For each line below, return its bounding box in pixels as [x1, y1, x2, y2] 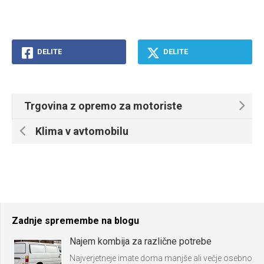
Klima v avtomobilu [35, 124, 128, 137]
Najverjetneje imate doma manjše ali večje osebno [70, 253, 252, 263]
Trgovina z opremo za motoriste [24, 99, 182, 112]
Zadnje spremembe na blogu [12, 214, 139, 226]
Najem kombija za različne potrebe [70, 235, 212, 247]
